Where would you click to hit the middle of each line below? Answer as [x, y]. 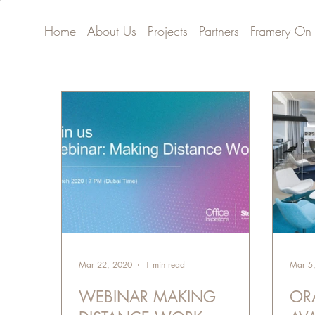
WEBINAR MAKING [148, 296]
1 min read [165, 265]
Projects [167, 31]
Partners [219, 31]
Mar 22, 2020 [106, 265]
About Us [111, 31]
